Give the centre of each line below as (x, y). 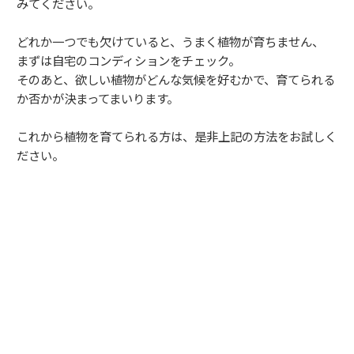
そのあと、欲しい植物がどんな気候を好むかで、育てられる (176, 79)
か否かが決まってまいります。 (98, 98)
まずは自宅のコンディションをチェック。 (128, 60)
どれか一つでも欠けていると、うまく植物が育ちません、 (170, 41)
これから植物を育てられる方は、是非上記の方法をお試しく (177, 136)
